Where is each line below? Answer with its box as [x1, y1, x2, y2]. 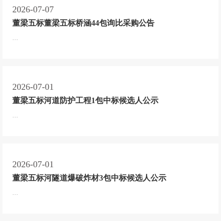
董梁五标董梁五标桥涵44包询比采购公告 [12, 18, 154, 27]
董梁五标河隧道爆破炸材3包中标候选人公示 [12, 173, 166, 182]
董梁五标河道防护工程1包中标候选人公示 [12, 96, 158, 105]
